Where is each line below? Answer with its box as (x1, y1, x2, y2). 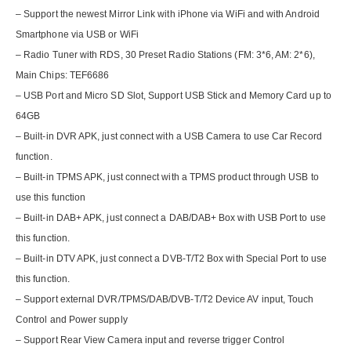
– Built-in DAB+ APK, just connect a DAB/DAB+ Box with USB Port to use (16, 212, 326, 224)
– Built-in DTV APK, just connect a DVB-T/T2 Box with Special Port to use (16, 253, 327, 265)
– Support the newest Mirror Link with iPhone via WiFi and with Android (16, 9, 320, 20)
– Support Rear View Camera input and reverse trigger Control (16, 335, 285, 346)
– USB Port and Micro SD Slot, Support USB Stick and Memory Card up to (16, 90, 331, 102)
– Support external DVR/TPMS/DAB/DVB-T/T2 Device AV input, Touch (16, 294, 314, 306)
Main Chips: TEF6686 (16, 70, 110, 81)
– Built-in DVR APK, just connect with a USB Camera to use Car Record (16, 131, 322, 143)
